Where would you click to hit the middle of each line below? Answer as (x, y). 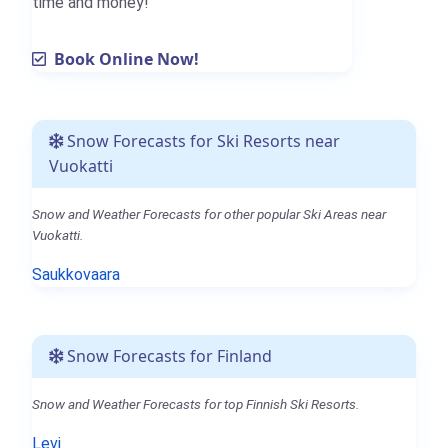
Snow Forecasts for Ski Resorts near (201, 141)
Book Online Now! (122, 59)
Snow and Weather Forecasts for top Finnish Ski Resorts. (195, 404)
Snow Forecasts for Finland (167, 356)
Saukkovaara (76, 275)
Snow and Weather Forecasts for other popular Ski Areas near (209, 214)
